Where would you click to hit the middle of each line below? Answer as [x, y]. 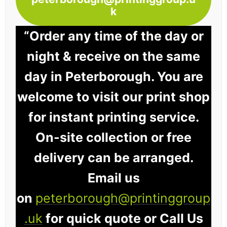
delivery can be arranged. [113, 158]
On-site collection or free [113, 138]
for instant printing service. [113, 117]
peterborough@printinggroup [123, 198]
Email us [113, 178]
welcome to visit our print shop [113, 97]
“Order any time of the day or [113, 36]
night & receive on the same [113, 56]
